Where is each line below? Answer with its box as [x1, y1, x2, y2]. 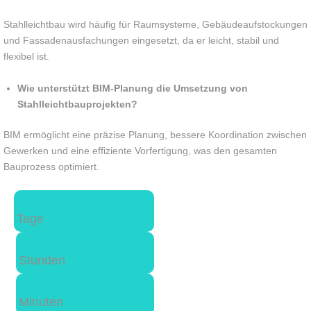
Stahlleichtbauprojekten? [17, 98, 137, 110]
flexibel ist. [3, 51, 49, 62]
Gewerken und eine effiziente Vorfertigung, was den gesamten [3, 144, 277, 156]
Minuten [18, 294, 63, 309]
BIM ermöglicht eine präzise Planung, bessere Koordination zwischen [3, 128, 307, 140]
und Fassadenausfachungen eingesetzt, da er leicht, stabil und [3, 35, 279, 47]
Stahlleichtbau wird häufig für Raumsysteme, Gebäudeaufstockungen [3, 19, 308, 31]
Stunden [18, 253, 65, 267]
